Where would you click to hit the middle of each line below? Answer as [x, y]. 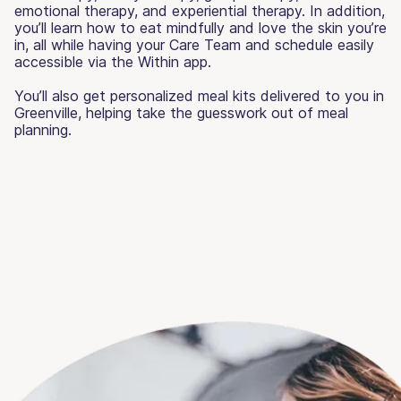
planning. [43, 129]
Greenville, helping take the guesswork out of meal [181, 112]
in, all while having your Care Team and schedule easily [194, 44]
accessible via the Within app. [113, 61]
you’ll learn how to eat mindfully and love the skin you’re [200, 27]
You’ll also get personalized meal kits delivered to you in [199, 95]
